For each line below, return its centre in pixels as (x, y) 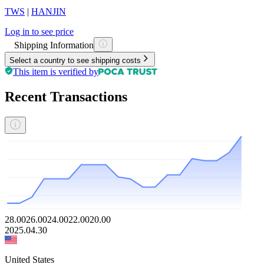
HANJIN (49, 11)
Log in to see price (39, 31)
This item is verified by (56, 71)
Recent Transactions (66, 96)
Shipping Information (54, 45)
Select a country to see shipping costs (75, 60)
